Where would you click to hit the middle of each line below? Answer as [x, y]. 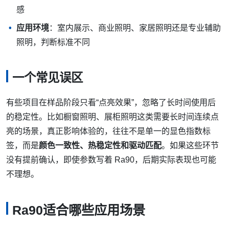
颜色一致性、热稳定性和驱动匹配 [100, 145]
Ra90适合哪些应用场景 [79, 210]
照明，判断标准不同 [53, 42]
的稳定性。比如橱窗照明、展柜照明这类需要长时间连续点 [112, 117]
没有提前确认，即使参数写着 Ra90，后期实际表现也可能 [111, 159]
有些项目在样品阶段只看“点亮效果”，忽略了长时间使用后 [111, 102]
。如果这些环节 [190, 145]
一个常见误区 [48, 78]
